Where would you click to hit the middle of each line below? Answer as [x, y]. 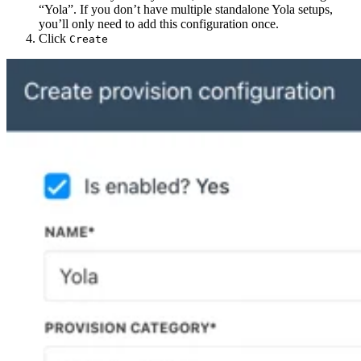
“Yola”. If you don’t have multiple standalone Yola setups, [186, 9]
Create [89, 39]
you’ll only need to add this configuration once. [159, 23]
